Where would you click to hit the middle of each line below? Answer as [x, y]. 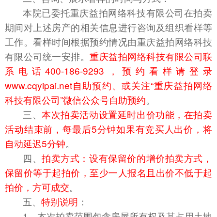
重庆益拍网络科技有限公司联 [151, 56]
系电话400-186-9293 [55, 71]
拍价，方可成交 [37, 187]
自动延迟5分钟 [35, 143]
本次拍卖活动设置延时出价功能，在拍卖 [127, 114]
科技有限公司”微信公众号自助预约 [75, 100]
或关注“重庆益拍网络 [167, 85]
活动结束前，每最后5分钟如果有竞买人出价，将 [108, 129]
